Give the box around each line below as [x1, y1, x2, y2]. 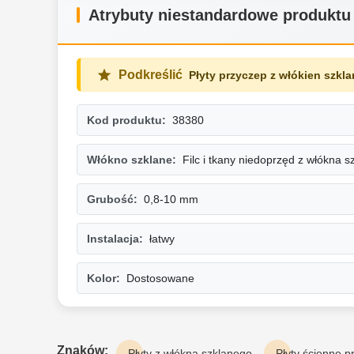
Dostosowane [126, 272, 194, 285]
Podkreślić [119, 68, 183, 82]
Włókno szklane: [87, 153, 176, 167]
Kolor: [87, 272, 120, 285]
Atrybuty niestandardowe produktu [88, 6, 351, 24]
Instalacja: [87, 232, 143, 246]
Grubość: [87, 193, 137, 206]
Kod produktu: [87, 114, 166, 127]
